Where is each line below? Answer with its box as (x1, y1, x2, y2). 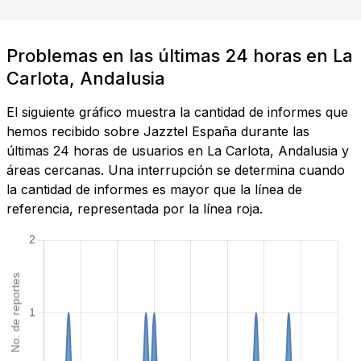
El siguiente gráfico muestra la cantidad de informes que (6, 104, 348, 121)
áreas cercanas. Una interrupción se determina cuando (6, 162, 345, 179)
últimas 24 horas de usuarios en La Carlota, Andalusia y (6, 143, 349, 160)
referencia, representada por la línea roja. (6, 201, 263, 218)
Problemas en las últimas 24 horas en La (6, 45, 353, 67)
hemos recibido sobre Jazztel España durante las (6, 123, 309, 140)
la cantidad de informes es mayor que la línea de (6, 181, 302, 198)
